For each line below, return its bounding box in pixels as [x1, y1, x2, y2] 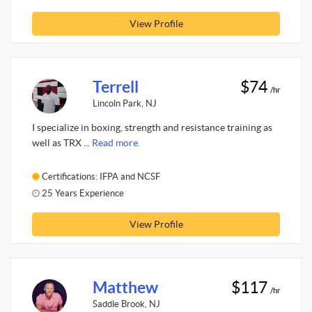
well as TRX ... [32, 137, 92, 148]
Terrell [92, 77, 139, 96]
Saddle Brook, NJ [92, 298, 160, 309]
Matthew [92, 278, 158, 297]
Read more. [92, 137, 140, 148]
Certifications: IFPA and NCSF [40, 171, 160, 182]
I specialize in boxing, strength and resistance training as [32, 122, 272, 133]
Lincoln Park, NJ [92, 97, 157, 109]
